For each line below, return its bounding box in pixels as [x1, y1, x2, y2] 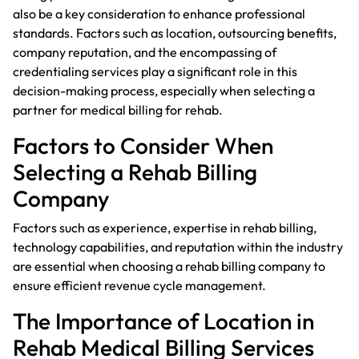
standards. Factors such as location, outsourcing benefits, [13, 24, 337, 41]
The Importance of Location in [13, 306, 314, 335]
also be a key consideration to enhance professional [13, 5, 305, 22]
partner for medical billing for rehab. [13, 101, 223, 118]
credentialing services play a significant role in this [13, 63, 297, 79]
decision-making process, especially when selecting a [13, 82, 315, 99]
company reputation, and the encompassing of [13, 43, 276, 60]
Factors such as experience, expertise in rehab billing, [13, 219, 317, 236]
